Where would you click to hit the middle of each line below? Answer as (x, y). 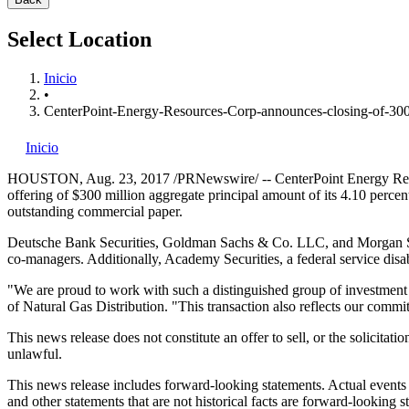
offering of (40, 194)
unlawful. (35, 353)
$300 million (109, 194)
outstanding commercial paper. (95, 211)
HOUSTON (43, 178)
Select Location (79, 39)
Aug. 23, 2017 (128, 178)
